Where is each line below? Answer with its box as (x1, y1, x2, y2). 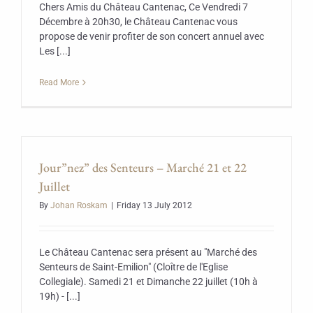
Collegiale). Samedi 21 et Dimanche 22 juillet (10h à (39, 276, 258, 287)
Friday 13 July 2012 (117, 201, 192, 210)
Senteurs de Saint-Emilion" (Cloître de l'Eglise (39, 261, 228, 272)
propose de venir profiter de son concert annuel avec (39, 31, 264, 42)
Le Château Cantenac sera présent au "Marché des (39, 247, 257, 258)
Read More (39, 78, 79, 87)
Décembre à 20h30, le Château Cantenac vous (39, 16, 238, 27)
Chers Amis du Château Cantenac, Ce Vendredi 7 (39, 1, 248, 13)
